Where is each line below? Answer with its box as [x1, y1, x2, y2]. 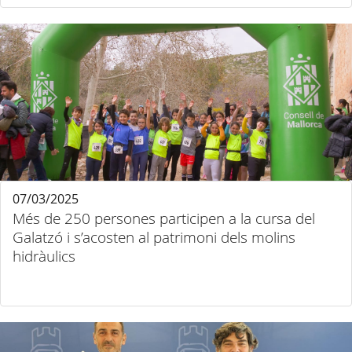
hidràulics [13, 246, 75, 266]
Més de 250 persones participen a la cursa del [13, 208, 315, 229]
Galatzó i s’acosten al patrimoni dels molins [13, 227, 295, 247]
